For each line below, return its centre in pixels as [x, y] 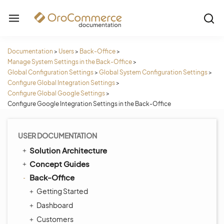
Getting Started [62, 191]
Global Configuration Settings [50, 72]
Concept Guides [59, 164]
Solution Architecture [68, 150]
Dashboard [55, 205]
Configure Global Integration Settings [61, 83]
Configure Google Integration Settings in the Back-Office [89, 104]
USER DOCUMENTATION [57, 135]
